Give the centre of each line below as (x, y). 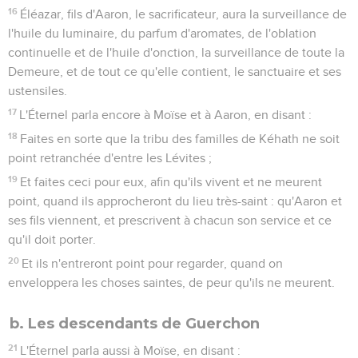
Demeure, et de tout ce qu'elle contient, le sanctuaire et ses (175, 72)
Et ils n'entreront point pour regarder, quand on (153, 263)
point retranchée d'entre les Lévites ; (110, 158)
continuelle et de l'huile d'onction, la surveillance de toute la (176, 52)
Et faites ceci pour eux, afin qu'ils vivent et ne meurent (171, 182)
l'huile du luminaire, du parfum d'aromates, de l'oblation (162, 33)
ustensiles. (38, 91)
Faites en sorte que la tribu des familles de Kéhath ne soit (180, 139)
